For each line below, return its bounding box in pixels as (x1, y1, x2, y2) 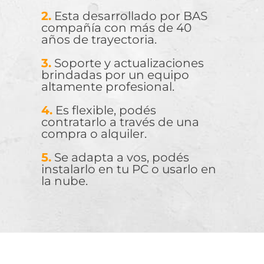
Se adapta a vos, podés (51, 150, 190, 164)
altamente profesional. (41, 79, 175, 94)
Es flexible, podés (52, 103, 157, 117)
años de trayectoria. (41, 32, 157, 47)
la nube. (41, 173, 88, 188)
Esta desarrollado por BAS (54, 8, 208, 23)
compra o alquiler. (41, 126, 147, 141)
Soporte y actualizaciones (51, 55, 204, 70)
